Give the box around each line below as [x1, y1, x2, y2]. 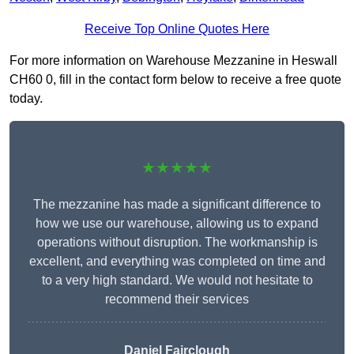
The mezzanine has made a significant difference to [33, 198, 321, 212]
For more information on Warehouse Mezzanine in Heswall [9, 54, 337, 68]
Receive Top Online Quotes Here [85, 22, 269, 36]
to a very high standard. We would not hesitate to [41, 273, 313, 288]
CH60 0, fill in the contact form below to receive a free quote [9, 73, 341, 87]
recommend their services [105, 292, 249, 307]
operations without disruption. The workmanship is [36, 235, 318, 250]
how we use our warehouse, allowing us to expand [36, 217, 318, 231]
